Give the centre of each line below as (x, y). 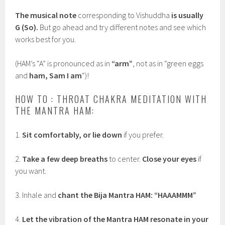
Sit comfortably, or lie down (72, 135)
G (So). (27, 27)
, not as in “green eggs (168, 64)
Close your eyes (169, 159)
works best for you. (46, 39)
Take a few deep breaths (65, 159)
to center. (124, 159)
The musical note (46, 15)
